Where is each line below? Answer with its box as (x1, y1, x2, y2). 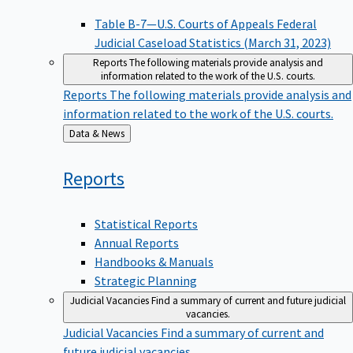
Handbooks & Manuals (95, 253, 214, 269)
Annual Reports (95, 234, 179, 251)
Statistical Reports (95, 215, 198, 232)
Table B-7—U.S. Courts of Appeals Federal (95, 16, 317, 32)
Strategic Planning (95, 272, 197, 288)
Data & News (102, 127, 124, 141)
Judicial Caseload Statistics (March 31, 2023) (95, 35, 331, 51)
